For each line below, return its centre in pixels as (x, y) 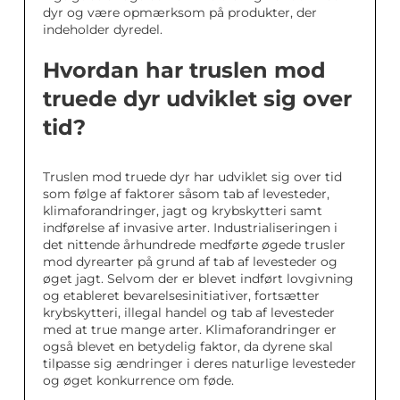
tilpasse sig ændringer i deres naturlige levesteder (200, 363)
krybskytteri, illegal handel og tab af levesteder (189, 312)
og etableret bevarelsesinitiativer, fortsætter (181, 295)
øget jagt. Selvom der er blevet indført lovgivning (198, 278)
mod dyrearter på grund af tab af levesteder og (190, 261)
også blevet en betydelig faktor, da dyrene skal (188, 346)
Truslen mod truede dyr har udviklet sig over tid (192, 176)
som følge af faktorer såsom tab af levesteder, (186, 193)
